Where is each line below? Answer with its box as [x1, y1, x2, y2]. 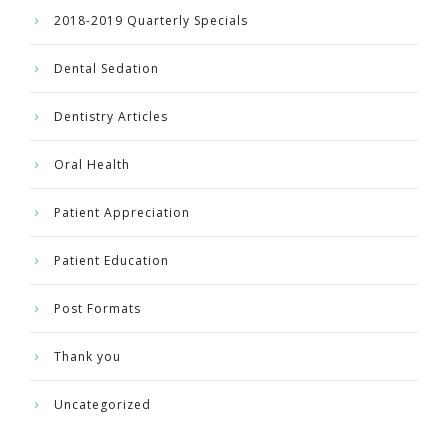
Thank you [54, 347, 121, 365]
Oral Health [54, 155, 130, 173]
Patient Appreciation [54, 203, 190, 221]
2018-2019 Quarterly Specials [54, 11, 248, 29]
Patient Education [54, 251, 169, 269]
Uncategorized [54, 395, 151, 413]
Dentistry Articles [54, 107, 168, 125]
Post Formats [54, 299, 141, 317]
